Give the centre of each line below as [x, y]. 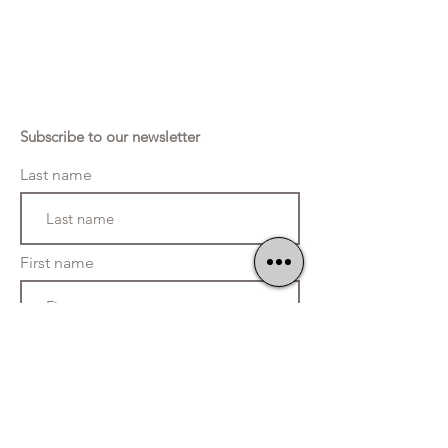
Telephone [58, 350]
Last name [56, 174]
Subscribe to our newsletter [110, 136]
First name [57, 262]
